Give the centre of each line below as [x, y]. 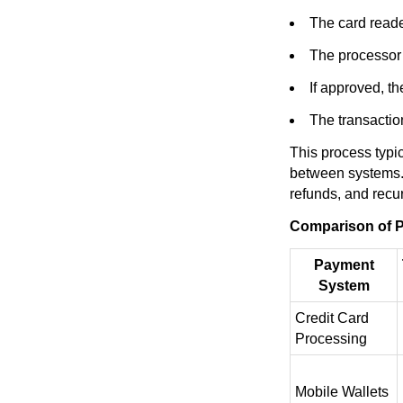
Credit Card [332, 318]
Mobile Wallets [342, 392]
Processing [331, 339]
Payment [344, 265]
